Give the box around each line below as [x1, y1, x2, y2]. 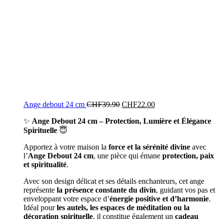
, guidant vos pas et [156, 186, 215, 194]
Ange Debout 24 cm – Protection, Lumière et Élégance [32, 117, 211, 125]
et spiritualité [23, 160, 66, 169]
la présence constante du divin [57, 186, 156, 194]
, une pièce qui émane [93, 152, 162, 160]
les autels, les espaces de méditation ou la [57, 203, 190, 212]
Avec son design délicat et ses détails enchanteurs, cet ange [23, 177, 204, 185]
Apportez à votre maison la [23, 143, 109, 151]
